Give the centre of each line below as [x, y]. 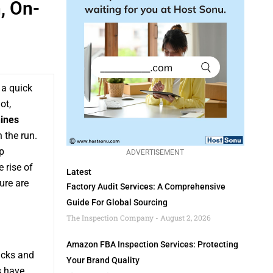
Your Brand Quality [103, 261]
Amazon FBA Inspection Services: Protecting [152, 245]
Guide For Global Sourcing [117, 203]
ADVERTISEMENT [155, 152]
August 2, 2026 [184, 218]
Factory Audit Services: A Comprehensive [146, 187]
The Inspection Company [111, 218]
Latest [79, 172]
